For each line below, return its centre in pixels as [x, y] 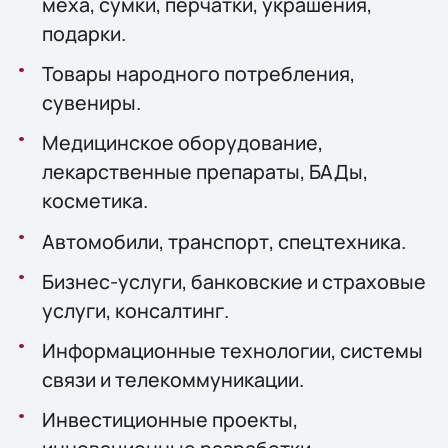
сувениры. [91, 103]
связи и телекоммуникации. [172, 379]
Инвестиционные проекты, [169, 420]
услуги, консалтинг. [135, 310]
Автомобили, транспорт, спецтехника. [223, 241]
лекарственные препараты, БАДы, [204, 172]
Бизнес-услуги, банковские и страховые [233, 281]
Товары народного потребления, [198, 74]
